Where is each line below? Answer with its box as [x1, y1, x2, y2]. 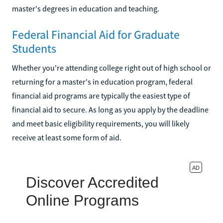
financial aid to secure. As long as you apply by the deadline [12, 104, 209, 114]
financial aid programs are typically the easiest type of [12, 90, 190, 101]
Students [12, 40, 56, 56]
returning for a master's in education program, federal [12, 76, 193, 87]
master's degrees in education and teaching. [12, 3, 159, 13]
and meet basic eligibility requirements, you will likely [12, 118, 189, 128]
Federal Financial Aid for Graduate [12, 26, 180, 42]
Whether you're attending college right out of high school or [12, 62, 211, 73]
